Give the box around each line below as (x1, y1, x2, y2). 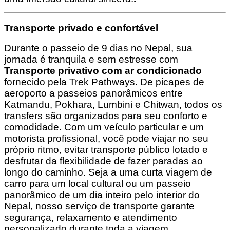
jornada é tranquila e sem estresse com (4, 54, 178, 65)
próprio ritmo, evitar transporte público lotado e (4, 144, 208, 156)
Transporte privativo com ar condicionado (4, 65, 202, 76)
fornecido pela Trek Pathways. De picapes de (4, 76, 204, 88)
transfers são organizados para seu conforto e (4, 110, 207, 122)
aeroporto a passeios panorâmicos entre (4, 88, 183, 99)
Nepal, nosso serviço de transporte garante (4, 201, 195, 212)
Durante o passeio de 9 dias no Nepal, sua (4, 43, 193, 54)
